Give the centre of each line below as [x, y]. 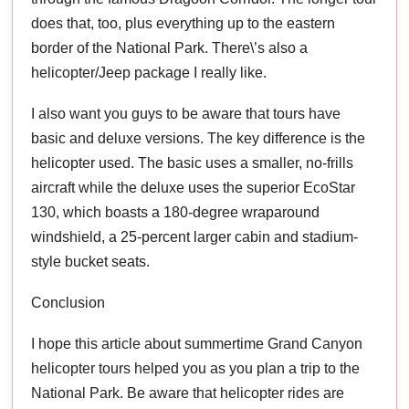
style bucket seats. [91, 261]
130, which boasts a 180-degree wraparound [176, 212]
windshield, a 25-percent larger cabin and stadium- [195, 236]
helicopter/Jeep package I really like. [149, 72]
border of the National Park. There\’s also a [170, 47]
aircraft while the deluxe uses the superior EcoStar [194, 187]
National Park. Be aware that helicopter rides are [188, 393]
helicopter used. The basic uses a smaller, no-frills [193, 163]
